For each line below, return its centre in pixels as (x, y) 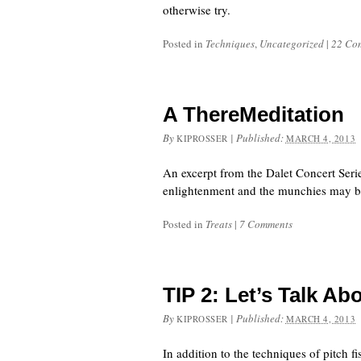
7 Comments (266, 224)
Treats (219, 224)
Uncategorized (292, 44)
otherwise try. (200, 10)
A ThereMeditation (253, 114)
